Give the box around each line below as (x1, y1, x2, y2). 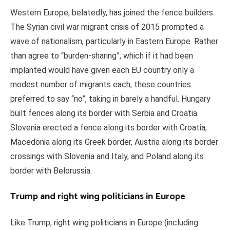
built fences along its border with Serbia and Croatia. (10, 108, 199, 118)
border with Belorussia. (10, 165, 92, 176)
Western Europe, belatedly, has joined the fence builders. (10, 7, 215, 17)
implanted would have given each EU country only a (10, 65, 194, 75)
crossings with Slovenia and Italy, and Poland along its (10, 151, 204, 161)
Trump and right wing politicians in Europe (10, 188, 185, 204)
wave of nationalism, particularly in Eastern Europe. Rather (10, 36, 218, 46)
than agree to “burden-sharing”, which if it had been (10, 50, 193, 61)
